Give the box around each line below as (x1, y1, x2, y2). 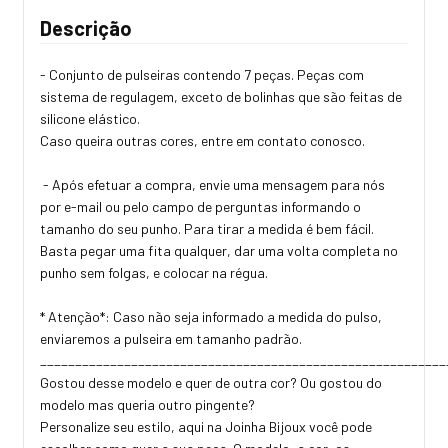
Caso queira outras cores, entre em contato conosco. (40, 132, 368, 150)
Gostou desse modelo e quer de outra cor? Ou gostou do (40, 374, 382, 392)
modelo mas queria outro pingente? (40, 396, 258, 414)
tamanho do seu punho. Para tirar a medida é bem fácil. (40, 220, 374, 238)
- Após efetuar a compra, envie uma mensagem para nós (40, 176, 385, 194)
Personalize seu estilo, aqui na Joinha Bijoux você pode (40, 418, 372, 436)
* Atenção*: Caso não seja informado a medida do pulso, (40, 308, 382, 326)
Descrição (40, 16, 132, 41)
